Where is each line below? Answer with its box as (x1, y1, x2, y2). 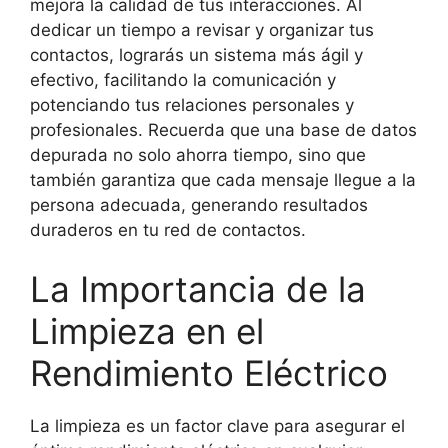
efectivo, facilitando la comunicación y (30, 69, 336, 90)
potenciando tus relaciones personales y (30, 94, 354, 115)
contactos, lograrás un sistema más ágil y (30, 44, 363, 65)
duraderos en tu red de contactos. (30, 219, 306, 240)
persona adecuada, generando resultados (30, 194, 368, 215)
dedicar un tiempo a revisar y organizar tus (30, 19, 374, 40)
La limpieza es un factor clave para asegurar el (30, 416, 405, 437)
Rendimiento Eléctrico (30, 352, 388, 395)
